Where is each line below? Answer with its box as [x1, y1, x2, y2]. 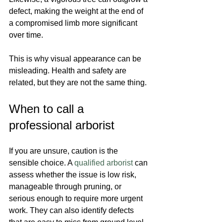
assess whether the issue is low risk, [9, 170, 138, 179]
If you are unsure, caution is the [9, 147, 120, 155]
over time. [9, 31, 43, 39]
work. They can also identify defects [9, 206, 136, 215]
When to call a [9, 102, 87, 115]
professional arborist [9, 118, 114, 132]
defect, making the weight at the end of [9, 7, 145, 15]
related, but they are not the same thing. [9, 78, 147, 87]
